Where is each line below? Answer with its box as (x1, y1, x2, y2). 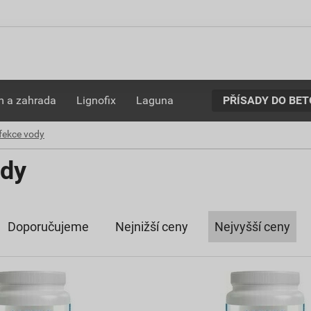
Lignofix (76, 94, 117, 107)
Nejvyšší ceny (215, 219, 290, 234)
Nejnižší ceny (115, 219, 188, 234)
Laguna (135, 94, 174, 107)
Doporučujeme (8, 219, 89, 234)
